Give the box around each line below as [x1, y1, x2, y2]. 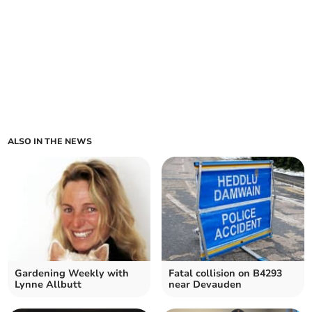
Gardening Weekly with [15, 267, 130, 281]
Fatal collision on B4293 [169, 267, 282, 281]
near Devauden [169, 278, 242, 292]
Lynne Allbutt [15, 278, 82, 292]
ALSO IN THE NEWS [8, 136, 93, 148]
